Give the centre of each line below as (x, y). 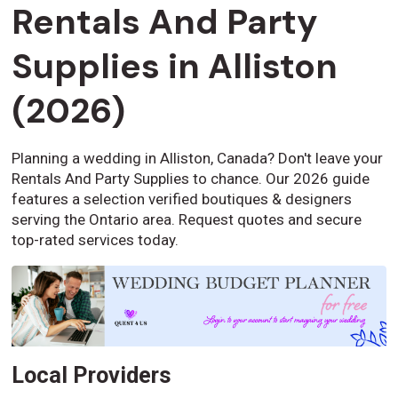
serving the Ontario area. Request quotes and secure (187, 220)
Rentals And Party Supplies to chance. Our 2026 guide (191, 179)
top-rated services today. (96, 240)
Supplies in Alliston (175, 67)
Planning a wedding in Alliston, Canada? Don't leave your (198, 159)
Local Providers (92, 374)
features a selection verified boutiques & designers (182, 199)
